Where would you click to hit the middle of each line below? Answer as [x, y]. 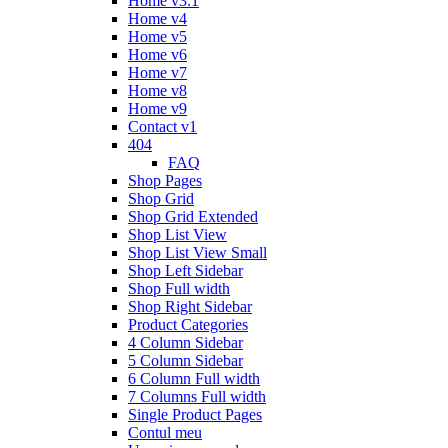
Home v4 [157, 18]
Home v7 [157, 72]
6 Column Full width [194, 378]
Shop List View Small [197, 252]
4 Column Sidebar [185, 342]
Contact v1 [162, 126]
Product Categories [188, 324]
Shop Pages [165, 180]
